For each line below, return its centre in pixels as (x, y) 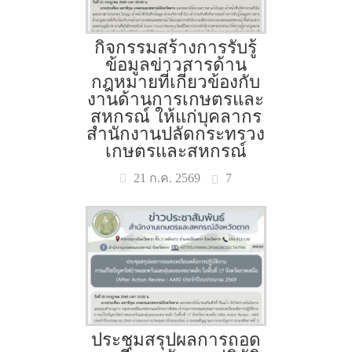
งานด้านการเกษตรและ (176, 99)
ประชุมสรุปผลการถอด (176, 340)
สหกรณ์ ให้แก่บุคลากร (176, 117)
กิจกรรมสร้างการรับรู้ (176, 48)
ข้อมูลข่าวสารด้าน (176, 65)
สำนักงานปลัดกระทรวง (176, 134)
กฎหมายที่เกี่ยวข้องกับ (176, 82)
